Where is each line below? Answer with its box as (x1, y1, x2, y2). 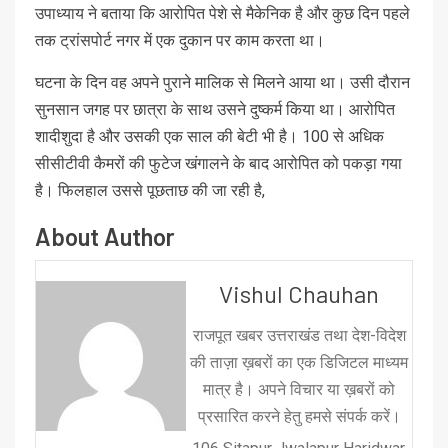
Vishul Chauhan (219, 278, 379, 308)
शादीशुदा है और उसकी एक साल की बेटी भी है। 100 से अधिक (35, 126, 384, 146)
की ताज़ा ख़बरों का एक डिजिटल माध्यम (190, 352, 408, 372)
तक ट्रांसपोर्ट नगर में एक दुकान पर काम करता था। (35, 30, 325, 50)
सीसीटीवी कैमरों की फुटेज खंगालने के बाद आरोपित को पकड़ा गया (35, 153, 402, 173)
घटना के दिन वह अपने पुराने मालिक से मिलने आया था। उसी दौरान (35, 72, 410, 92)
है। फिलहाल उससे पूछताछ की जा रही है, (35, 180, 265, 200)
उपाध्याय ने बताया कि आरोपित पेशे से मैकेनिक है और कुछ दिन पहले (35, 3, 410, 23)
